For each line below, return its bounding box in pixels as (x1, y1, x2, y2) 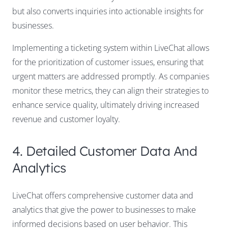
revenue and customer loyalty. (12, 113, 120, 125)
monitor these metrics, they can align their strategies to (12, 85, 209, 97)
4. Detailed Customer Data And (12, 142, 197, 159)
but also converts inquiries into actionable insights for (12, 6, 204, 17)
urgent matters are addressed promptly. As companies (12, 71, 209, 82)
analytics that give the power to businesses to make (12, 204, 196, 216)
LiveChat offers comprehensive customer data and (12, 190, 193, 202)
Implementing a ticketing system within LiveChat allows (12, 42, 209, 54)
